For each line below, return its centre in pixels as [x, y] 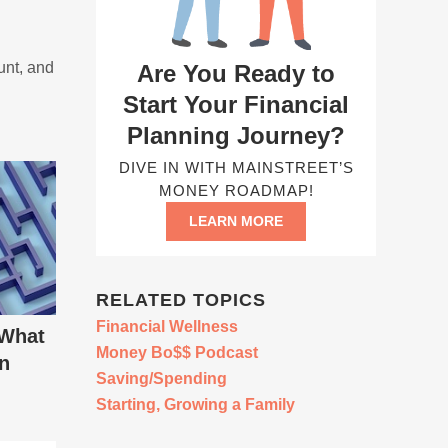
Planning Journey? [236, 135]
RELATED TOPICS [181, 299]
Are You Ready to [236, 73]
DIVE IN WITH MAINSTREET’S [236, 167]
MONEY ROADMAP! [236, 190]
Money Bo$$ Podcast [177, 352]
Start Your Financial [236, 104]
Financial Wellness [167, 326]
